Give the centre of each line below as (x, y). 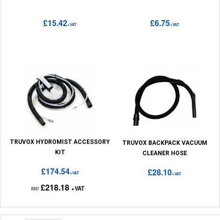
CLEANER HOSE (165, 153)
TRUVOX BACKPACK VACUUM (165, 143)
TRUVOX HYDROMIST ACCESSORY (60, 142)
